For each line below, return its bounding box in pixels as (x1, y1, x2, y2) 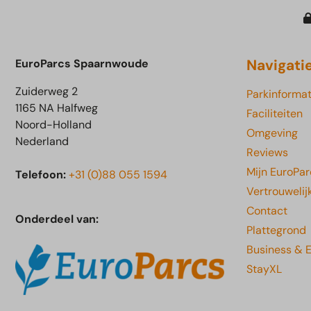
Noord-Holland (15, 117, 92, 133)
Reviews (246, 145, 288, 160)
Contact (246, 203, 287, 219)
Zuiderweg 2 (15, 84, 78, 99)
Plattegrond (246, 223, 306, 238)
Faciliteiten (246, 106, 303, 121)
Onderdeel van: (15, 212, 99, 227)
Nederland (15, 134, 69, 149)
